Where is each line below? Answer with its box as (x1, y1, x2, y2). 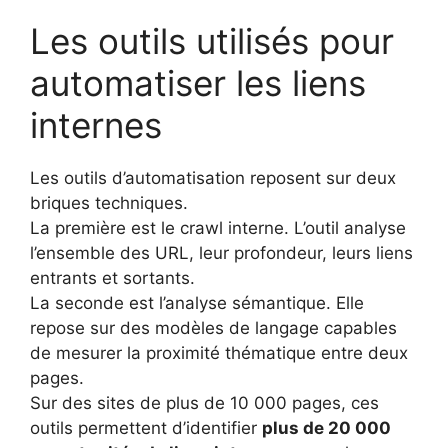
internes (30, 104, 162, 147)
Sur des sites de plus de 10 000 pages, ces (30, 393, 379, 414)
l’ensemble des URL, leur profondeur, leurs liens (30, 243, 413, 264)
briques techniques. (30, 193, 188, 214)
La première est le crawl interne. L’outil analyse (30, 218, 406, 239)
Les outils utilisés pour (30, 20, 394, 63)
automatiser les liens (30, 62, 366, 105)
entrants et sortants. (30, 268, 195, 289)
